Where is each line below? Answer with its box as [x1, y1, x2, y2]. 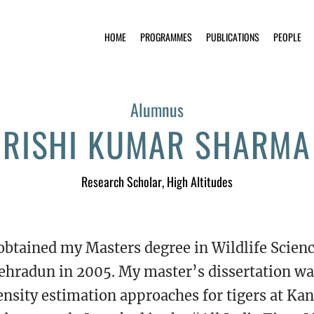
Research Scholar [81, 172, 162, 191]
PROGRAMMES [140, 29, 192, 44]
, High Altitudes [162, 172, 233, 191]
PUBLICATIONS [206, 29, 259, 44]
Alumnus [130, 97, 184, 122]
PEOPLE [273, 29, 301, 44]
